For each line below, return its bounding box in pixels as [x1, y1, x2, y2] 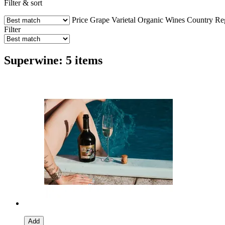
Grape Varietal [90, 15, 136, 24]
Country [187, 15, 213, 24]
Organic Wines [138, 15, 187, 24]
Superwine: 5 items [4, 53, 102, 67]
